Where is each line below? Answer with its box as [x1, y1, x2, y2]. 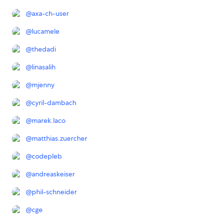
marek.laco [32, 116, 65, 125]
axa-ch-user [32, 9, 69, 18]
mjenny [32, 80, 55, 90]
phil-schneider [32, 187, 77, 197]
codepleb [32, 152, 62, 161]
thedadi [32, 45, 56, 54]
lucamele [32, 27, 59, 36]
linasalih [32, 62, 55, 72]
